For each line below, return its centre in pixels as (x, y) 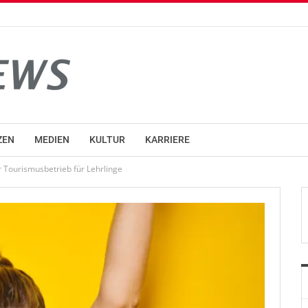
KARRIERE (167, 140)
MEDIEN (52, 140)
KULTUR (107, 140)
